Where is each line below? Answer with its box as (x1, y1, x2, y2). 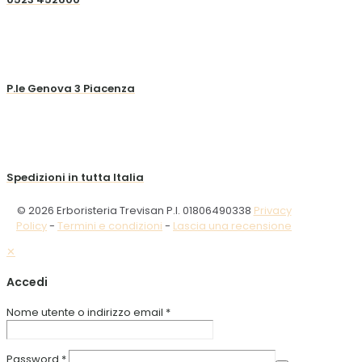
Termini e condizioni (57, 218, 162, 234)
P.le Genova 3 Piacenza (6, 80, 135, 96)
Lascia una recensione (173, 218, 292, 234)
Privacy (253, 203, 292, 219)
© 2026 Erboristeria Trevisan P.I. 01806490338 (16, 203, 254, 219)
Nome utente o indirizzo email (6, 305, 166, 321)
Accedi (6, 273, 48, 290)
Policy (16, 218, 47, 234)
